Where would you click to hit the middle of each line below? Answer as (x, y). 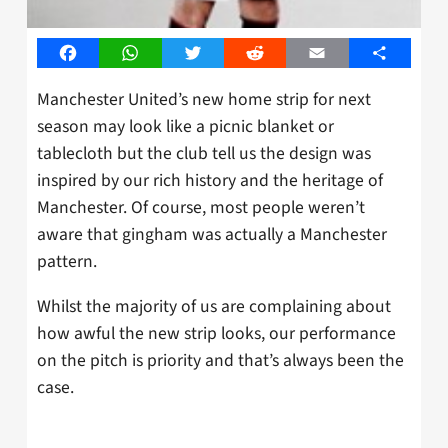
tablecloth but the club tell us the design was (204, 153)
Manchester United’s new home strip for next (204, 99)
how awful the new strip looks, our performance (216, 333)
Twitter (216, 53)
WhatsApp (164, 53)
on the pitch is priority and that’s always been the (220, 360)
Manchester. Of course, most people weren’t (201, 207)
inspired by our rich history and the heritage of (210, 180)
